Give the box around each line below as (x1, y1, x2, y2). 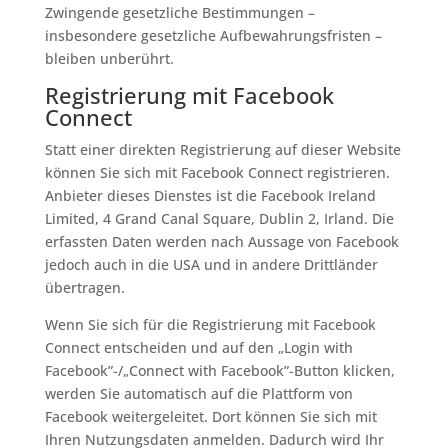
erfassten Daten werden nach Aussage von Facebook (44, 232, 399, 251)
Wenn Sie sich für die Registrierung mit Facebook (44, 315, 376, 334)
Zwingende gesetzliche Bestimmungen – (44, 3, 315, 22)
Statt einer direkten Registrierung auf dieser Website (44, 140, 401, 159)
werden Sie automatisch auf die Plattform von (44, 384, 353, 403)
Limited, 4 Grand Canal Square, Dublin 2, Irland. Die (44, 209, 394, 228)
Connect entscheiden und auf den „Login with (44, 338, 353, 357)
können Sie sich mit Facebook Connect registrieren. (44, 163, 390, 182)
